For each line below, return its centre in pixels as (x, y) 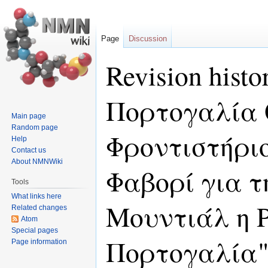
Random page (35, 127)
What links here (37, 196)
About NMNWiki (37, 161)
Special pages (35, 230)
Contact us (29, 150)
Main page (29, 116)
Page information (39, 241)
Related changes (39, 207)
